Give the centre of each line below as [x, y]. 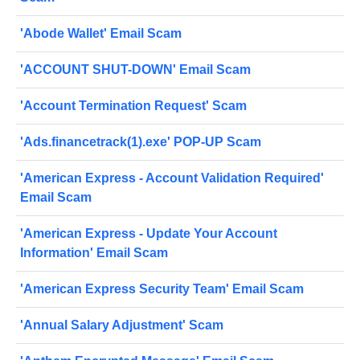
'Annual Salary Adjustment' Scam [122, 325]
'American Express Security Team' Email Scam [162, 289]
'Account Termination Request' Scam [133, 106]
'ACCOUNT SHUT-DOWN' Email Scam [135, 70]
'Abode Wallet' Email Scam [101, 34]
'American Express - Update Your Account [149, 234]
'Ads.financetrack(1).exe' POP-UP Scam [141, 142]
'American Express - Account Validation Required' [172, 178]
